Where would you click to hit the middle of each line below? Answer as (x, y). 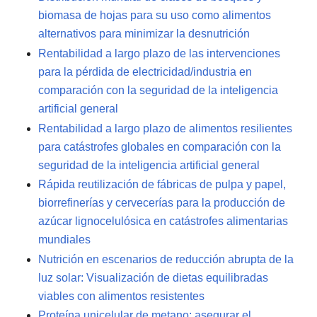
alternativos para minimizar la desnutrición (144, 34)
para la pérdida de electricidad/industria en (145, 71)
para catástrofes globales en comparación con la (160, 146)
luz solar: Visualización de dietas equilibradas (153, 277)
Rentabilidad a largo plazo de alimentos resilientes (165, 128)
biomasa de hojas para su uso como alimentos (155, 16)
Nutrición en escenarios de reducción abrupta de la (166, 259)
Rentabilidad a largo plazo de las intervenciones (159, 53)
